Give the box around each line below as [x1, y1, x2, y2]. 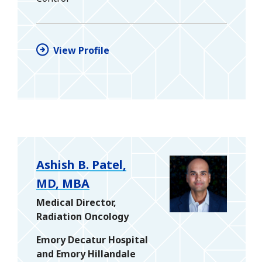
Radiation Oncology [36, 209, 129, 223]
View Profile [53, 43, 109, 57]
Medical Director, [36, 195, 116, 209]
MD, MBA [36, 175, 89, 191]
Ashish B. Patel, [36, 156, 126, 173]
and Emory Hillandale [36, 247, 136, 260]
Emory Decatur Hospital [36, 233, 148, 246]
